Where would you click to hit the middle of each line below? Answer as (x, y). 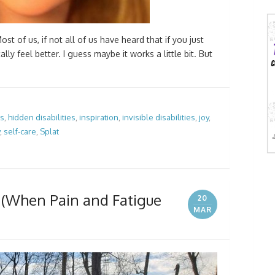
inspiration (99, 118)
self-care (20, 132)
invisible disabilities (159, 118)
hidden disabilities (42, 118)
